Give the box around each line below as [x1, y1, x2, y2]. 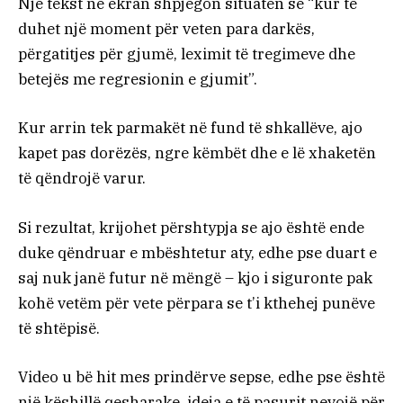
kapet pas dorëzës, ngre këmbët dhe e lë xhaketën [18, 143, 376, 164]
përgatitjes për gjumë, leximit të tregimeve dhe [18, 44, 355, 65]
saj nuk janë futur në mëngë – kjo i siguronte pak [18, 267, 372, 288]
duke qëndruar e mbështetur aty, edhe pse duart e [18, 242, 377, 263]
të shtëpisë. [18, 318, 100, 338]
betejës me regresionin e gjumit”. [18, 69, 257, 90]
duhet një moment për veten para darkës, [18, 19, 315, 40]
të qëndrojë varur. [18, 168, 146, 189]
